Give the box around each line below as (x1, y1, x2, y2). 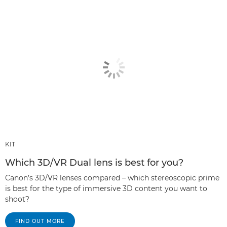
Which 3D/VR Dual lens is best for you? (5, 157, 183, 169)
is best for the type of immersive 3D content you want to (5, 184, 207, 194)
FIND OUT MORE (15, 218, 65, 225)
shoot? (5, 195, 29, 204)
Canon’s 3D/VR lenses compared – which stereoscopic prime (5, 173, 219, 183)
